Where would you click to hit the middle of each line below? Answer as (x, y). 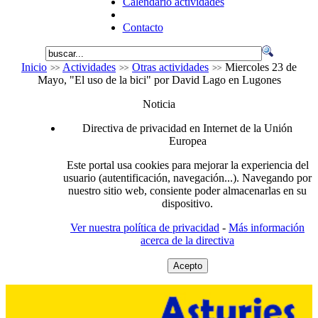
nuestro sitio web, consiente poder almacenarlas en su (187, 191)
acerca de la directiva (187, 240)
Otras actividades (170, 67)
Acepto (187, 266)
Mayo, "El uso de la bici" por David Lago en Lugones (159, 80)
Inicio (34, 67)
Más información (267, 227)
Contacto (143, 27)
